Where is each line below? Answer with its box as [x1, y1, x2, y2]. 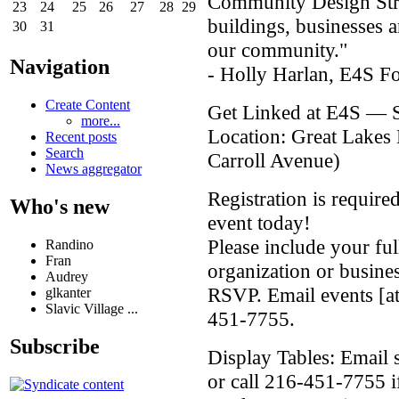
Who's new [10, 194, 110, 218]
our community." [208, 37, 347, 61]
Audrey [45, 268, 88, 284]
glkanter [45, 284, 91, 300]
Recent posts [45, 128, 117, 144]
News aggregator [45, 160, 142, 176]
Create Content [45, 96, 130, 112]
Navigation [10, 54, 110, 78]
